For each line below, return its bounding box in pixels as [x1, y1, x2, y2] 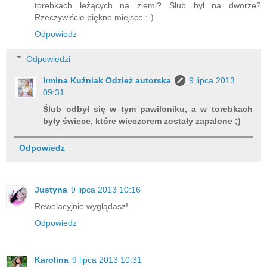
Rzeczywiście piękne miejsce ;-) [35, 13, 154, 23]
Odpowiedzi [26, 54, 71, 64]
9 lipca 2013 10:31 [72, 254, 142, 265]
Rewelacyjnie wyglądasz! [35, 201, 128, 211]
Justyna [35, 184, 67, 194]
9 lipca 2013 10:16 [71, 184, 141, 194]
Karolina [35, 254, 69, 265]
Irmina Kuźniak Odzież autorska [43, 75, 172, 85]
